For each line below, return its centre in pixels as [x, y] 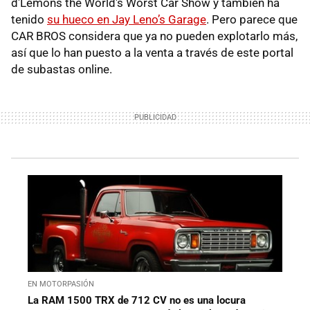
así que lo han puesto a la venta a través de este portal [152, 52]
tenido [29, 19]
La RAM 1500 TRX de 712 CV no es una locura [137, 300]
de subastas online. [62, 69]
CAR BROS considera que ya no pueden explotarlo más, [154, 36]
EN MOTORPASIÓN [61, 284]
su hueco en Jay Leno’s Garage [127, 19]
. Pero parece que [252, 19]
